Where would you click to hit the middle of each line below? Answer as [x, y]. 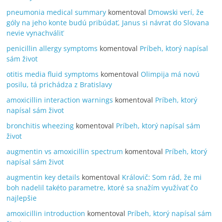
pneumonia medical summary [56, 12]
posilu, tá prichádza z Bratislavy [59, 84]
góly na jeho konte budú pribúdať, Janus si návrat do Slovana [108, 22]
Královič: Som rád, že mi [162, 177]
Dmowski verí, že [176, 12]
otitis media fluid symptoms [53, 74]
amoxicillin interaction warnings [60, 100]
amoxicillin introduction [46, 213]
